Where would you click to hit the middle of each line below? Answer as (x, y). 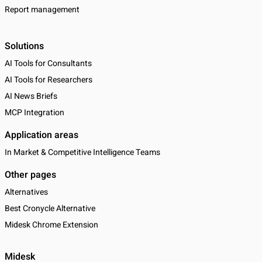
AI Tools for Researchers (49, 80)
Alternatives (26, 192)
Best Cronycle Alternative (50, 209)
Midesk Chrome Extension (51, 225)
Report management (42, 10)
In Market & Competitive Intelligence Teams (82, 153)
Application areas (42, 135)
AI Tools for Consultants (48, 64)
